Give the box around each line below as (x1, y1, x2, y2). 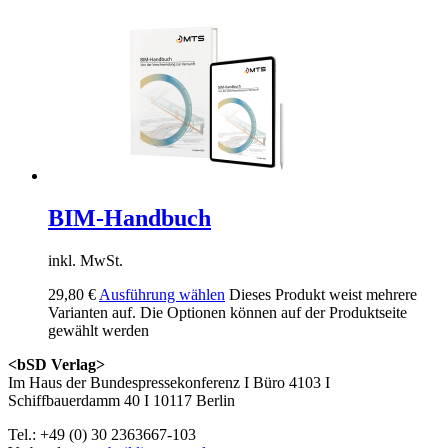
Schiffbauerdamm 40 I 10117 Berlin (8, 391, 235, 409)
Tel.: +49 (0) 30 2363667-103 (8, 425, 196, 443)
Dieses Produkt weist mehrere (229, 285, 417, 303)
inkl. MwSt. (48, 251, 123, 269)
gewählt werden (48, 321, 149, 339)
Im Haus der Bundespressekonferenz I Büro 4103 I (8, 373, 330, 391)
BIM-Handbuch (48, 204, 211, 231)
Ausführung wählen (99, 285, 225, 303)
